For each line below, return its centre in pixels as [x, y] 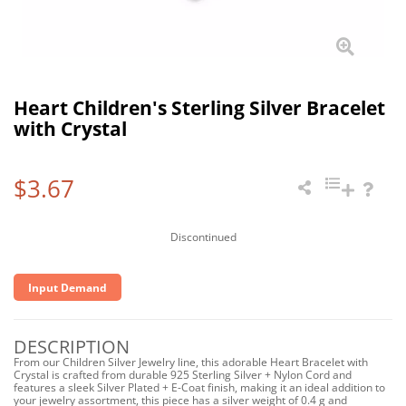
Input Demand [68, 287]
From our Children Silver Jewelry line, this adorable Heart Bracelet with [191, 362]
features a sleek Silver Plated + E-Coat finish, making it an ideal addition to [199, 387]
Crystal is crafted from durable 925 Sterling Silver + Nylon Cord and [183, 375]
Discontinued [203, 237]
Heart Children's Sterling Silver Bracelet [199, 108]
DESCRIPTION [72, 347]
